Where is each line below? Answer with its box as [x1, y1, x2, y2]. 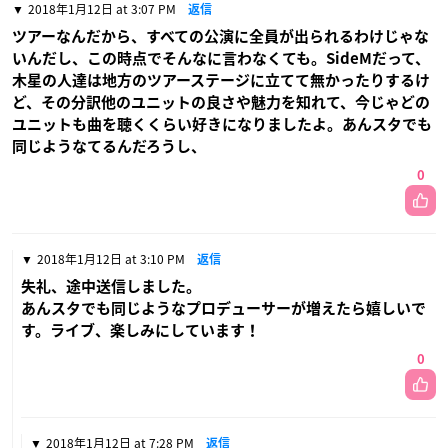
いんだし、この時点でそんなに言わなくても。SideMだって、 [12, 50, 430, 66]
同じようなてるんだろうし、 [12, 138, 206, 154]
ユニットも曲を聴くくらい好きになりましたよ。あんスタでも [12, 116, 432, 132]
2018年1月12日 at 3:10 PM [37, 249, 185, 268]
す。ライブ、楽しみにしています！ [21, 322, 260, 338]
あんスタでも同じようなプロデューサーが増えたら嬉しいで [21, 300, 426, 316]
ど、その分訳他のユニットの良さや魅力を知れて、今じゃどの [12, 94, 430, 110]
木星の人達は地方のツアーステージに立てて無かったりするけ [12, 72, 430, 88]
